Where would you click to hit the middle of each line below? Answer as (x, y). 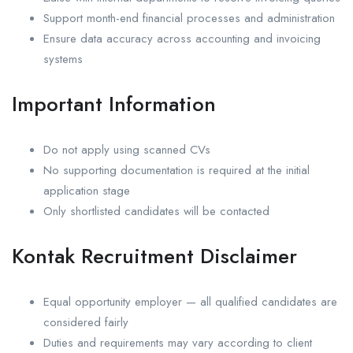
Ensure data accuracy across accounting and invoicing (182, 39)
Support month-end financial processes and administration (189, 19)
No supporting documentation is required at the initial (176, 171)
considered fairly (86, 323)
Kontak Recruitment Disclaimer (154, 256)
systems (63, 59)
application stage (87, 191)
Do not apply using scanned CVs (127, 150)
